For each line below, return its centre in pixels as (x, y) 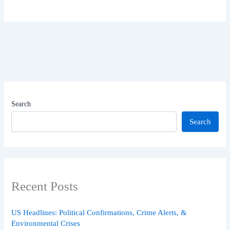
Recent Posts (45, 186)
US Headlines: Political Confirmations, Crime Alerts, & (99, 212)
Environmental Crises (46, 223)
